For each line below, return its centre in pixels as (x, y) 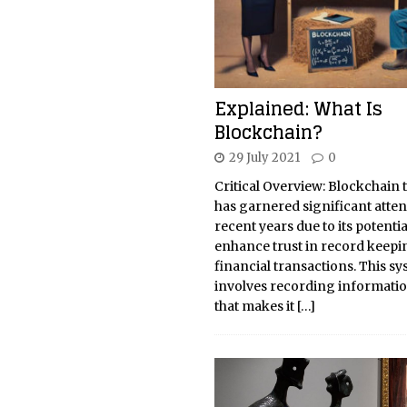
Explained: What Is (298, 109)
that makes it (255, 307)
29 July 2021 (264, 158)
